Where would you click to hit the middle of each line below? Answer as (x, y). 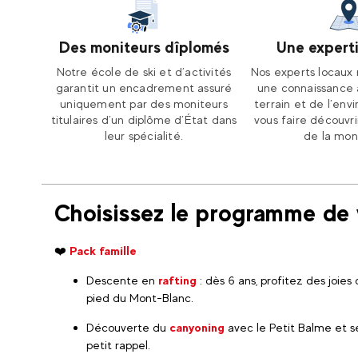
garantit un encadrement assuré (144, 88)
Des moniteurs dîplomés (144, 47)
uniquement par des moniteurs (144, 103)
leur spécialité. (144, 135)
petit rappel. (118, 345)
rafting (177, 280)
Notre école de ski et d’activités (144, 72)
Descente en (122, 280)
